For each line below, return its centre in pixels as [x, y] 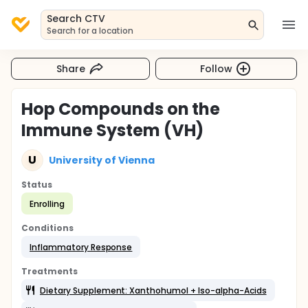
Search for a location [90, 31]
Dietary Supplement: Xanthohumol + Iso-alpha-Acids [153, 290]
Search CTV [76, 19]
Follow [217, 68]
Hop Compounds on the [121, 109]
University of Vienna [102, 160]
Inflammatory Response [81, 247]
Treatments [49, 271]
